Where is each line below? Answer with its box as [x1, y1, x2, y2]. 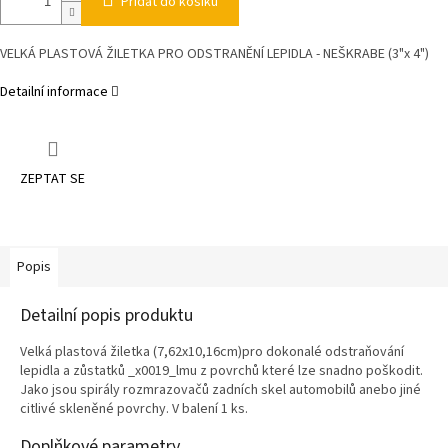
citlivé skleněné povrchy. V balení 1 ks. [20, 399, 248, 420]
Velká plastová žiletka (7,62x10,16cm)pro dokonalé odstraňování [20, 342, 404, 363]
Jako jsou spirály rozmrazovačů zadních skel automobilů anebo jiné [20, 380, 421, 401]
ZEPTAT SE [20, 169, 85, 190]
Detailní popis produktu [20, 303, 193, 329]
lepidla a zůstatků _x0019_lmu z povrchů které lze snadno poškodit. [20, 361, 423, 382]
